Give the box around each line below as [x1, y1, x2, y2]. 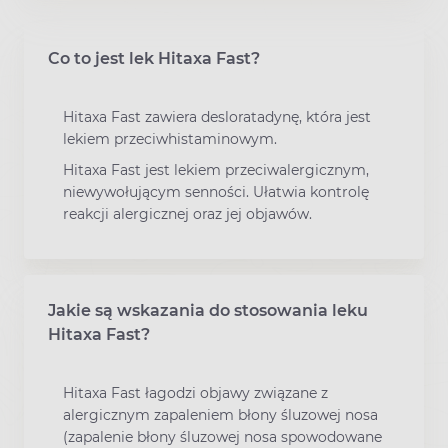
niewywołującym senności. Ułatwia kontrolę [63, 183, 369, 202]
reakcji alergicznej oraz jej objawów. [63, 205, 312, 224]
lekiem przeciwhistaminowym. [63, 129, 277, 148]
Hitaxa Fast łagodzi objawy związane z [63, 384, 328, 403]
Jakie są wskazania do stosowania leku [48, 301, 368, 321]
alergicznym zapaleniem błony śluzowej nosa [63, 406, 378, 425]
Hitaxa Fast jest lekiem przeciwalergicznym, [63, 161, 369, 180]
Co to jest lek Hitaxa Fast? [48, 48, 260, 68]
